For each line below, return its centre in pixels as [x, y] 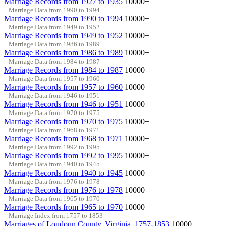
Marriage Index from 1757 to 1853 [55, 215]
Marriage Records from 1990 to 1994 [63, 18]
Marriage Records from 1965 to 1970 [63, 207]
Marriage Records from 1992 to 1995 [63, 155]
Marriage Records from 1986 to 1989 [63, 52]
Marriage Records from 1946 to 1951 [63, 104]
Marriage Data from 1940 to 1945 [54, 164]
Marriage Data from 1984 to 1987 [54, 61]
